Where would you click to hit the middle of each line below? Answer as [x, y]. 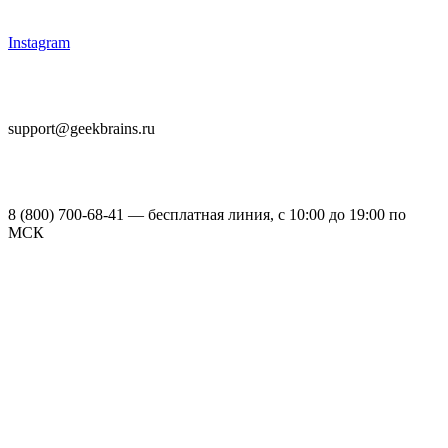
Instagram [39, 42]
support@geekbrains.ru [81, 128]
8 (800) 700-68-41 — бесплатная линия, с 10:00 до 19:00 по [207, 214]
